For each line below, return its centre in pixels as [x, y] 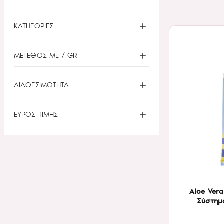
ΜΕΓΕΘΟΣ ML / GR [46, 55]
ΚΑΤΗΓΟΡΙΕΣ [34, 26]
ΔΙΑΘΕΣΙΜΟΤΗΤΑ [42, 85]
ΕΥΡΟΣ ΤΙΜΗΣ [36, 114]
